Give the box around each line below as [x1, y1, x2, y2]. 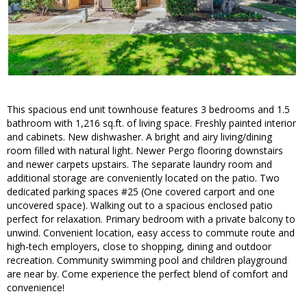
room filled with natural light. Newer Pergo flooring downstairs [7, 144, 283, 158]
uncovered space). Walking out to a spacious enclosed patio [7, 199, 273, 212]
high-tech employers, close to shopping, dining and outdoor [7, 240, 271, 254]
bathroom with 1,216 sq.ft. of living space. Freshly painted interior [7, 116, 296, 130]
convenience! [7, 281, 64, 295]
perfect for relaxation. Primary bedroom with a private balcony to [7, 212, 295, 226]
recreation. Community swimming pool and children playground [7, 254, 287, 267]
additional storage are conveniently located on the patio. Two [7, 171, 280, 185]
